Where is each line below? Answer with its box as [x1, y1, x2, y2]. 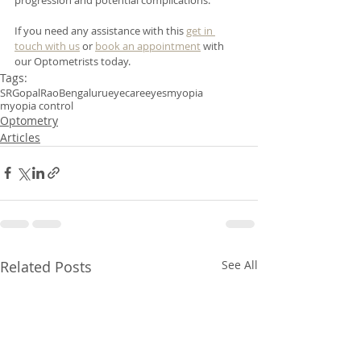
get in [186, 23, 215, 38]
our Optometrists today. [15, 53, 133, 68]
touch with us [15, 38, 80, 53]
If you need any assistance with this [15, 23, 186, 38]
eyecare [108, 85, 145, 100]
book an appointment [95, 38, 201, 53]
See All [222, 256, 258, 272]
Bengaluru [59, 85, 108, 100]
